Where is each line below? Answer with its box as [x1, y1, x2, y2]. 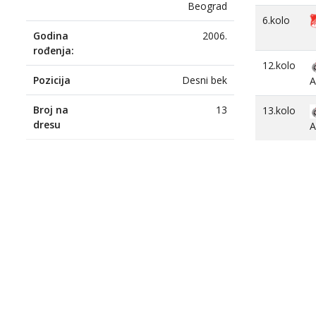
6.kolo [262, 13, 290, 27]
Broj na [33, 102, 68, 116]
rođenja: [33, 43, 74, 57]
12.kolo [262, 59, 296, 72]
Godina [33, 28, 68, 42]
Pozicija [33, 73, 71, 87]
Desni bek [182, 73, 227, 87]
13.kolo [262, 104, 296, 117]
